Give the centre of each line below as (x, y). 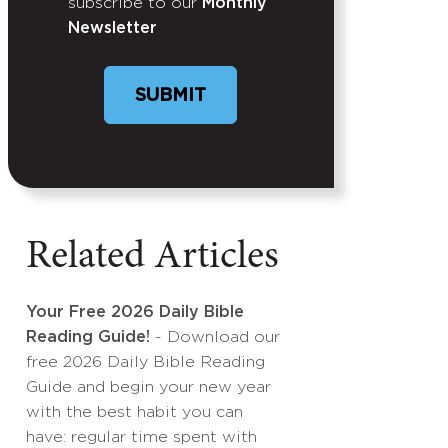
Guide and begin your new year (148, 387)
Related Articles (152, 258)
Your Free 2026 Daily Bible (135, 312)
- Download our (215, 337)
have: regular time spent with (141, 437)
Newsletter (112, 28)
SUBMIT (171, 96)
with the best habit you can (134, 412)
